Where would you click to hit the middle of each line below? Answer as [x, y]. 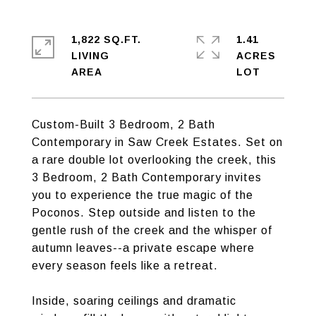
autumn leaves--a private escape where [143, 248]
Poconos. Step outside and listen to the [144, 213]
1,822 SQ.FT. [106, 39]
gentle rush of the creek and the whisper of [152, 230]
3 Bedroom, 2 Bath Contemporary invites [147, 177]
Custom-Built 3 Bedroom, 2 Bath [123, 124]
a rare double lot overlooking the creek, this [154, 160]
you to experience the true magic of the [142, 195]
